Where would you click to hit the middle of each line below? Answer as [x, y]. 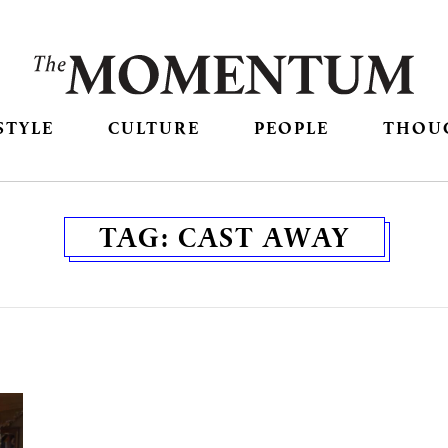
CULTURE [153, 128]
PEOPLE [292, 128]
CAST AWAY [263, 237]
